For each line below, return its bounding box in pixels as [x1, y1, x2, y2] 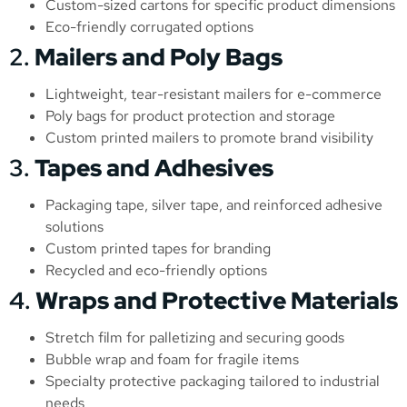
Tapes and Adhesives [35, 152, 273, 184]
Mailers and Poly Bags [35, 41, 283, 73]
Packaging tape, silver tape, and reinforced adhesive [45, 194, 382, 214]
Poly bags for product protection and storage [45, 105, 335, 125]
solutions [45, 216, 104, 236]
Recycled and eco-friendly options [45, 260, 267, 280]
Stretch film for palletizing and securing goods [45, 327, 344, 347]
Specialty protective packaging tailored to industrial [45, 371, 380, 391]
